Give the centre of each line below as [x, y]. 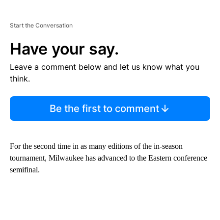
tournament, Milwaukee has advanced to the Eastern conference [109, 158]
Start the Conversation [41, 25]
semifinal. [25, 169]
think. [20, 78]
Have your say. [64, 49]
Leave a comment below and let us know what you [105, 67]
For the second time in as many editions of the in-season [96, 146]
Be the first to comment [104, 108]
